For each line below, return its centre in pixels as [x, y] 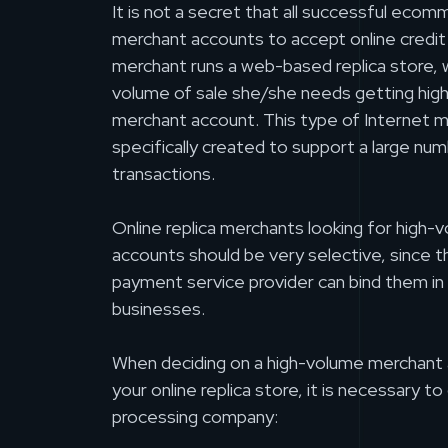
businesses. [158, 309]
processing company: [195, 417]
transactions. [163, 174]
